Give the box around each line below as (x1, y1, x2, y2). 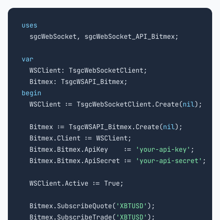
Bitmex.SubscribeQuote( (22, 201, 116, 210)
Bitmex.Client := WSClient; (22, 134, 132, 142)
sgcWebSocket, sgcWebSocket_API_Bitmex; (22, 32, 179, 41)
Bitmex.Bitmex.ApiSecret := (22, 156, 136, 165)
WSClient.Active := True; (22, 179, 124, 188)
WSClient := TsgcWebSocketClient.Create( (22, 100, 183, 109)
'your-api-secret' (136, 156, 202, 165)
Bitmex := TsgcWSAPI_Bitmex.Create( (22, 122, 163, 131)
